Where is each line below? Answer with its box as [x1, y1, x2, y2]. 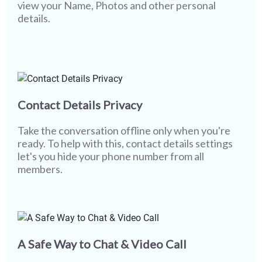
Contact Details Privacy [18, 98, 142, 112]
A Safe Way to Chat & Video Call [18, 236, 187, 251]
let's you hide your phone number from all [18, 150, 204, 163]
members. [18, 163, 63, 176]
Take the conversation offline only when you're [18, 124, 230, 137]
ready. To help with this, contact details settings [18, 137, 233, 150]
